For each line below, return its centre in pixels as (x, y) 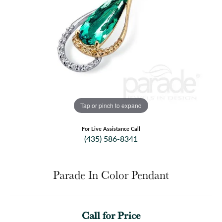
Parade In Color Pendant (111, 175)
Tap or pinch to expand (111, 105)
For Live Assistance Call (111, 129)
